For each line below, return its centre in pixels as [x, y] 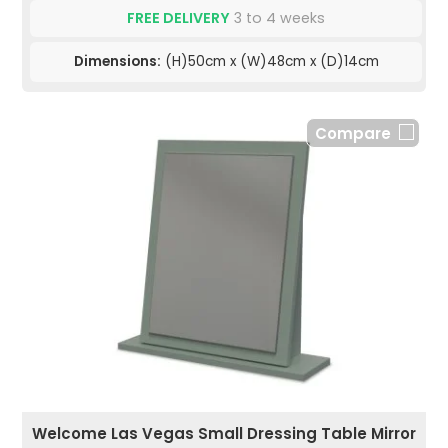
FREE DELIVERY [178, 18]
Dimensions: [117, 62]
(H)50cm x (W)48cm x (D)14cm [269, 62]
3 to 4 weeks [277, 18]
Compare [353, 134]
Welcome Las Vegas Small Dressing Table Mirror [224, 434]
